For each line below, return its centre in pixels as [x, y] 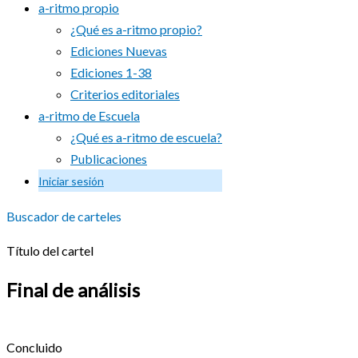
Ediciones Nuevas [119, 51]
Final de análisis [73, 289]
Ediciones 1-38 [111, 72]
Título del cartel [50, 251]
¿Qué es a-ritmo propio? [136, 29]
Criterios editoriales [125, 94]
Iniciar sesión [71, 181]
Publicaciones [109, 159]
